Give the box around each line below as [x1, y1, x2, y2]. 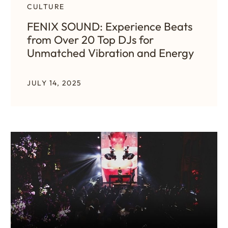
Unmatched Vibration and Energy [27, 46, 194, 61]
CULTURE [27, 2, 65, 12]
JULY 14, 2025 [27, 78, 82, 88]
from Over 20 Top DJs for [27, 33, 154, 47]
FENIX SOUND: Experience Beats [27, 19, 192, 34]
